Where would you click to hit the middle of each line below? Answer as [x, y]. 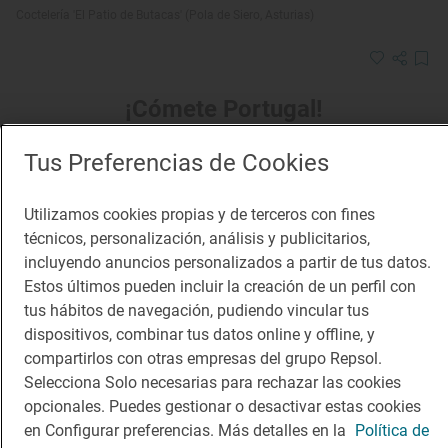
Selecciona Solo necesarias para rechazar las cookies [212, 382]
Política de [392, 430]
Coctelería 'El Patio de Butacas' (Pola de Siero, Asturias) [165, 14]
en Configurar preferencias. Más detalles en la [187, 430]
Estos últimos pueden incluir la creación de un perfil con [220, 286]
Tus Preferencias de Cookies [176, 163]
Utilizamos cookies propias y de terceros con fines [199, 214]
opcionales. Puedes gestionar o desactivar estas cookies [222, 406]
